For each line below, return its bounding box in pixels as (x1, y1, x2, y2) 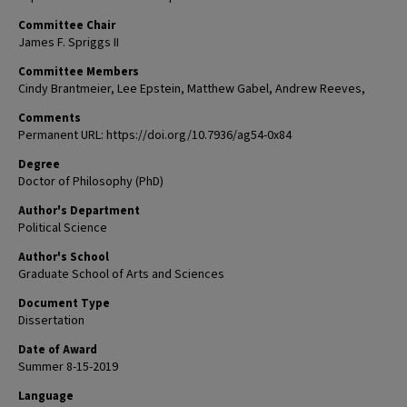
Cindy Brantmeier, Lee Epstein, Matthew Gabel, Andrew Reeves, (18, 80, 365, 98)
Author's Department (18, 203, 140, 219)
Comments (18, 110, 81, 126)
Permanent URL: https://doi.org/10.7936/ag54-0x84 (18, 126, 292, 144)
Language (18, 388, 74, 404)
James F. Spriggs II (18, 34, 119, 52)
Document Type (18, 295, 110, 312)
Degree (18, 156, 60, 173)
